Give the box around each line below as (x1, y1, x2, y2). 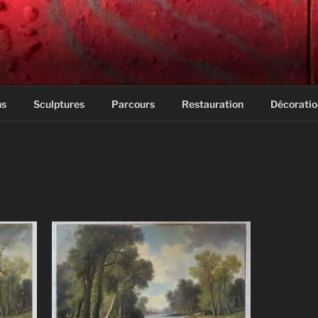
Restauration (181, 97, 243, 110)
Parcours (111, 97, 155, 110)
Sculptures (33, 97, 84, 110)
